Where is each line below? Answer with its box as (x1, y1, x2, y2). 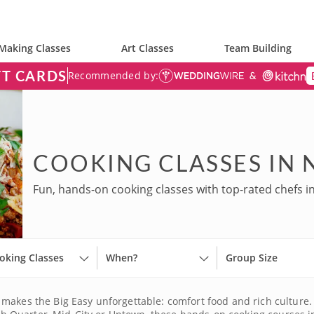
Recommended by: (67, 69, 159, 82)
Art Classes (121, 41, 174, 55)
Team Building (224, 41, 292, 55)
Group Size (225, 251, 278, 264)
